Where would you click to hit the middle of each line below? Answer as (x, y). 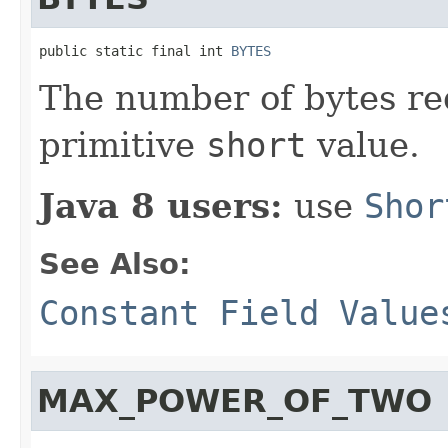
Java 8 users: (161, 205)
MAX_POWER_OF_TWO (234, 400)
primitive (122, 144)
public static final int (135, 50)
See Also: (115, 263)
